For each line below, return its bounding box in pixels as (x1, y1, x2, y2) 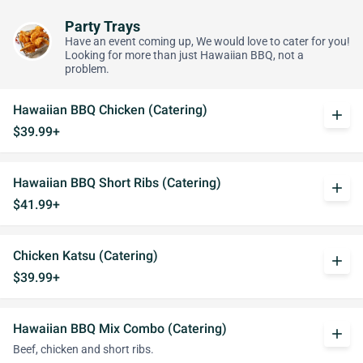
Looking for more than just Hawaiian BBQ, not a (65, 49, 304, 62)
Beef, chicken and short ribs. (13, 343, 154, 357)
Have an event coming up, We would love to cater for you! (65, 35, 350, 49)
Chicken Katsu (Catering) (13, 248, 158, 263)
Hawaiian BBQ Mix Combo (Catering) (13, 321, 227, 336)
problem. (65, 62, 109, 76)
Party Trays (65, 19, 140, 35)
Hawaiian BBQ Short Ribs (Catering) (13, 175, 221, 190)
